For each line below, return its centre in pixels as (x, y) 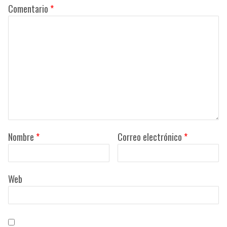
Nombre (22, 137)
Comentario (29, 8)
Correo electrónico (151, 137)
